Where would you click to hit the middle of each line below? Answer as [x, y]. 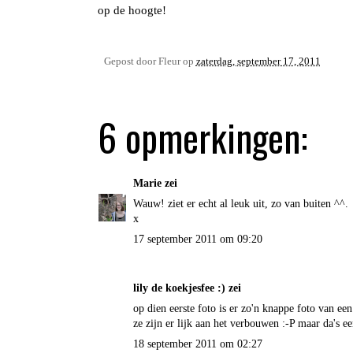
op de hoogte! [132, 10]
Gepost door [131, 62]
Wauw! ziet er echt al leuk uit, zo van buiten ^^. [240, 204]
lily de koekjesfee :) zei [187, 288]
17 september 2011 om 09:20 [197, 240]
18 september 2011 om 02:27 [197, 344]
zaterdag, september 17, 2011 [258, 62]
